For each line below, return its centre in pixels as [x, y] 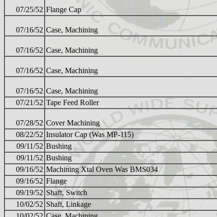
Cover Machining [73, 123]
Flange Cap [64, 10]
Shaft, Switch [67, 193]
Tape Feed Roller [72, 103]
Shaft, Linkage [69, 204]
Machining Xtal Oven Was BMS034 [102, 170]
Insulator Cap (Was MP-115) [90, 135]
